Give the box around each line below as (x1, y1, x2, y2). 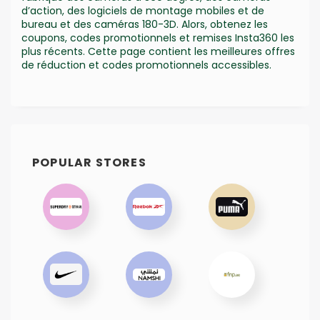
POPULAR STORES (32, 154, 146, 171)
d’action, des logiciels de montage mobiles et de (21, 3, 264, 18)
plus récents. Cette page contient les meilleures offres (21, 44, 295, 59)
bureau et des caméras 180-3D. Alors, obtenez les (21, 16, 268, 31)
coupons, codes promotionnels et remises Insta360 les (21, 30, 294, 45)
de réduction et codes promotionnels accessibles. (21, 57, 271, 72)
